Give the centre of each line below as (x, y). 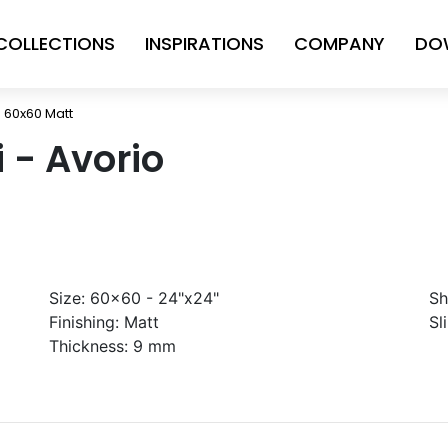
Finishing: (84, 322)
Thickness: (88, 346)
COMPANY (339, 43)
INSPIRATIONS (204, 43)
